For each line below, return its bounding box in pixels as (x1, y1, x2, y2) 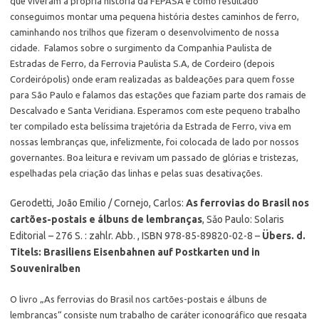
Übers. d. (262, 230, 305, 241)
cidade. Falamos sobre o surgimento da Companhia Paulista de (10, 43, 272, 53)
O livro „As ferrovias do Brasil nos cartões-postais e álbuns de (10, 294, 267, 304)
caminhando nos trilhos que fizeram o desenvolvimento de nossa (10, 27, 279, 37)
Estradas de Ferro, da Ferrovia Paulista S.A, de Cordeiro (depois (10, 58, 275, 68)
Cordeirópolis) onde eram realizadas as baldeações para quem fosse (10, 74, 295, 84)
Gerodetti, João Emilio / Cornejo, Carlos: (10, 197, 186, 209)
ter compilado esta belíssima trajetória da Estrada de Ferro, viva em (10, 121, 291, 131)
